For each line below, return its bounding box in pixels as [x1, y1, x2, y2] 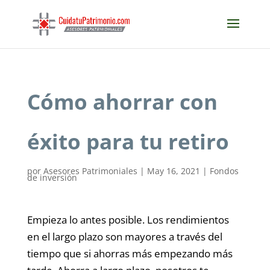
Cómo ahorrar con [27, 87, 218, 116]
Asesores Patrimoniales [43, 165, 137, 177]
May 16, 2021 [146, 165, 200, 177]
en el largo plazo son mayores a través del [27, 230, 222, 243]
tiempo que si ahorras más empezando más [27, 246, 233, 260]
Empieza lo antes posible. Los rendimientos [27, 213, 229, 227]
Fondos [209, 165, 239, 177]
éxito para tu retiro [27, 127, 229, 155]
